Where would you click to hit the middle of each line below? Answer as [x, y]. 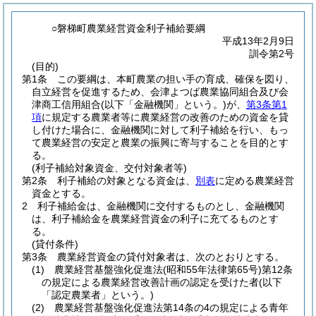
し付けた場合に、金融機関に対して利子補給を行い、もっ [160, 130]
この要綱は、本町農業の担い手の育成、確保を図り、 [176, 79]
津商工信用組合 [66, 104]
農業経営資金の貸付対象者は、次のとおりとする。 [171, 257]
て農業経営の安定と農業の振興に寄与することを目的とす [160, 142]
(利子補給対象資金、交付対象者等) [109, 168]
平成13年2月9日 [258, 41]
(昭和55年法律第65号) [212, 269]
